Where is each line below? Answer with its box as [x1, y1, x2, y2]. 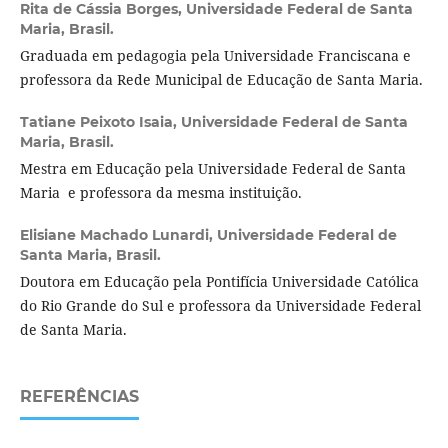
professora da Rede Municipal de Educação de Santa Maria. [19, 69, 423, 89]
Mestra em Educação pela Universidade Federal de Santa [19, 158, 406, 178]
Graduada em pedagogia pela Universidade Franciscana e [19, 45, 411, 65]
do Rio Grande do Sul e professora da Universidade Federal [19, 295, 421, 315]
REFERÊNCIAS [19, 386, 139, 406]
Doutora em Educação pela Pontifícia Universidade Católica [19, 271, 419, 291]
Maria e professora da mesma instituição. [19, 182, 302, 202]
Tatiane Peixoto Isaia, [19, 112, 181, 131]
